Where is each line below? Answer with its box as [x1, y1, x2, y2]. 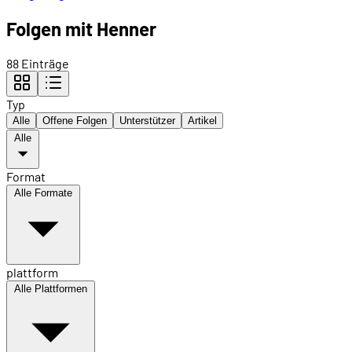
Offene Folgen [42, 115, 107, 127]
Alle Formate [14, 187, 72, 200]
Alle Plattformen [14, 283, 87, 295]
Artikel [188, 115, 217, 127]
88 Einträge [6, 56, 69, 71]
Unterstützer [119, 115, 175, 127]
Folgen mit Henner [6, 17, 156, 41]
